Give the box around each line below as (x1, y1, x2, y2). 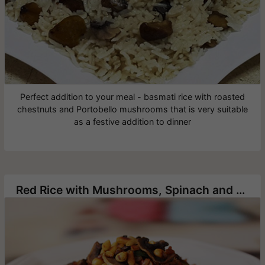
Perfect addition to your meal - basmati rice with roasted (20, 91, 245, 102)
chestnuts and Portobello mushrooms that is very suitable (17, 104, 248, 114)
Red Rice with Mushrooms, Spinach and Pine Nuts (236, 182, 245, 197)
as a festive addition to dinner (74, 116, 191, 127)
